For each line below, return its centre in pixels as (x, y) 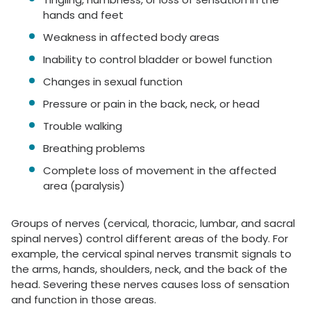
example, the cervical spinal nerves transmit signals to (151, 254)
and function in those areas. (84, 300)
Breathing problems (94, 149)
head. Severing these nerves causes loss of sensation (150, 285)
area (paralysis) (84, 186)
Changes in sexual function (113, 82)
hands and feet (83, 15)
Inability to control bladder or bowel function (158, 60)
